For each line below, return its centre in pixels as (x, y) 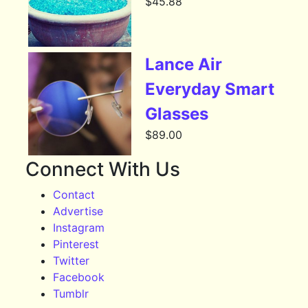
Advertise (78, 211)
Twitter (71, 261)
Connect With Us (103, 169)
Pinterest (76, 244)
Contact (74, 195)
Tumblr (71, 294)
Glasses (177, 114)
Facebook (79, 277)
